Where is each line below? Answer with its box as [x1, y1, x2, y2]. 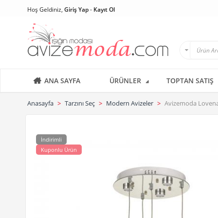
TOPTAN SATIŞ [166, 76, 214, 85]
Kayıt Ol [93, 5, 115, 14]
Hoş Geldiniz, [27, 5, 64, 14]
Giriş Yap [64, 5, 89, 14]
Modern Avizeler [106, 99, 153, 108]
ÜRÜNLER [109, 76, 141, 85]
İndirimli [41, 136, 62, 143]
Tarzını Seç [65, 99, 95, 108]
